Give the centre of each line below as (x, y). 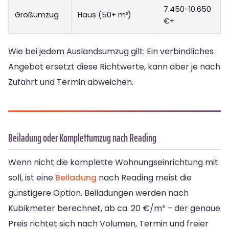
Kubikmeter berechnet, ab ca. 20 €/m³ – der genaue (114, 209)
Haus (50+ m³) (105, 15)
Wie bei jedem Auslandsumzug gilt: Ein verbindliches (111, 52)
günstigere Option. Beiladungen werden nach (98, 193)
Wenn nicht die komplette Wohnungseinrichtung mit (113, 163)
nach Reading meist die (144, 178)
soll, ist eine (32, 178)
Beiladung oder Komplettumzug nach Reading (82, 138)
